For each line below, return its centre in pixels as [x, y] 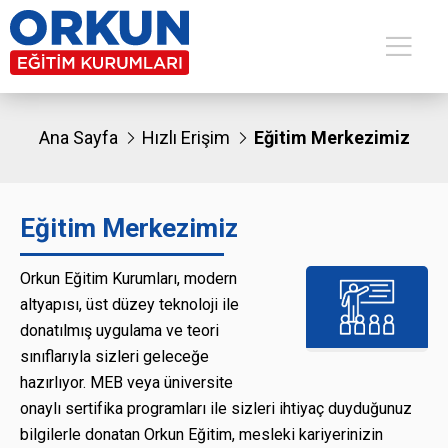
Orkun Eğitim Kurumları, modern [128, 278]
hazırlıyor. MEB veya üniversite [126, 382]
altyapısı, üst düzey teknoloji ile [129, 304]
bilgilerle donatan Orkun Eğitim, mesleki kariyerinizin [201, 434]
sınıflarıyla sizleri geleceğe [114, 356]
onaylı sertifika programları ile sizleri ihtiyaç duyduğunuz [216, 408]
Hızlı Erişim [185, 137]
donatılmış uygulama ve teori [119, 330]
